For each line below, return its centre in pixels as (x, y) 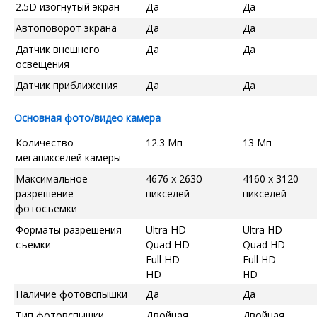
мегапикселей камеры (68, 157)
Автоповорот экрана (66, 28)
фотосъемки (46, 208)
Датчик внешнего (58, 49)
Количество (45, 142)
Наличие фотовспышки (71, 294)
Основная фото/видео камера (87, 117)
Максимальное (52, 178)
